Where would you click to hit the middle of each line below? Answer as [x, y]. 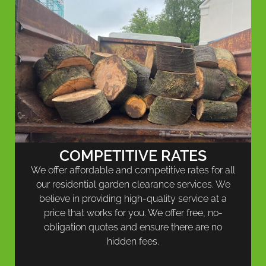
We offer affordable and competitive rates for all [133, 170]
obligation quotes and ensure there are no [133, 227]
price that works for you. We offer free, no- [133, 213]
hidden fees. [133, 242]
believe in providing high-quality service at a [133, 199]
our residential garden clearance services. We [133, 185]
